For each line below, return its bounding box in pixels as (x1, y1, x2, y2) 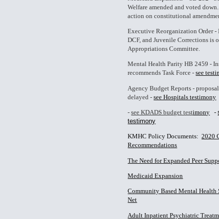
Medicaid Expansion (128, 172, 183, 179)
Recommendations (128, 141, 177, 149)
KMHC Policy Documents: (128, 132, 202, 140)
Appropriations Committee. (128, 44, 200, 52)
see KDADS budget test (131, 108, 193, 116)
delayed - (128, 93, 154, 101)
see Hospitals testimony (153, 93, 217, 101)
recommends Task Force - (128, 69, 196, 77)
